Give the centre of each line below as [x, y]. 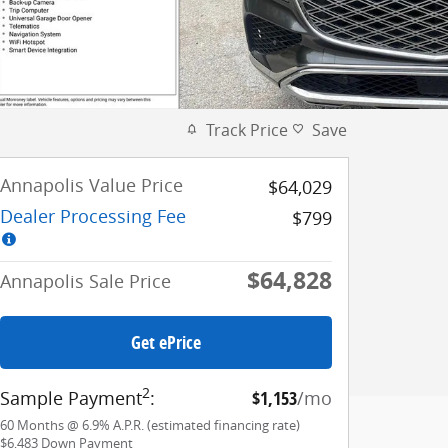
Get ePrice [166, 342]
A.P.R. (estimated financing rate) [206, 425]
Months [40, 425]
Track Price [247, 129]
